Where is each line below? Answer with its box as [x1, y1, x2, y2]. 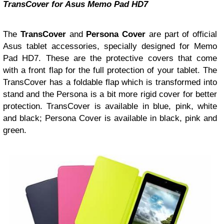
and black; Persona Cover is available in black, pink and [3, 113, 217, 123]
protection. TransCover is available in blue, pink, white [3, 101, 217, 111]
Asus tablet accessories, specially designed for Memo [3, 41, 217, 51]
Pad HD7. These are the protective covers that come [3, 53, 217, 63]
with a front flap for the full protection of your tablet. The [3, 65, 217, 75]
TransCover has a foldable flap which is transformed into [3, 77, 217, 87]
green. [3, 125, 26, 135]
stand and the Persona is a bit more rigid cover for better [3, 89, 217, 99]
